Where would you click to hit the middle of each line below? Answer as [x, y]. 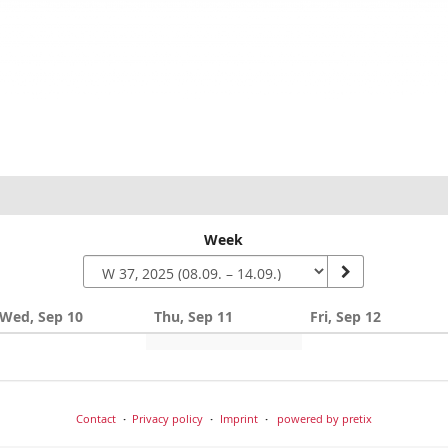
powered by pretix [325, 418]
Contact [95, 418]
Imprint [238, 418]
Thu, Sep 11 [194, 316]
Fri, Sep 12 [345, 316]
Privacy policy [168, 418]
